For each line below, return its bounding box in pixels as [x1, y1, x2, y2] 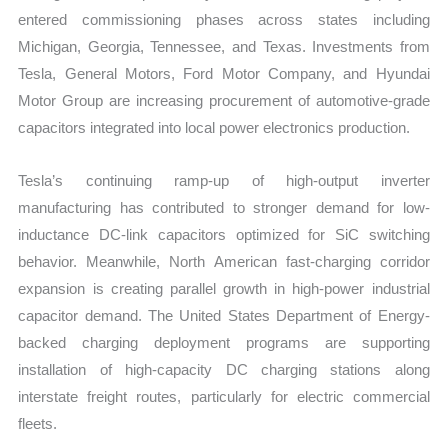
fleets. [18, 414, 58, 432]
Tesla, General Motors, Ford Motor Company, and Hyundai [18, 64, 430, 82]
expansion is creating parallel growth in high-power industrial [18, 279, 430, 297]
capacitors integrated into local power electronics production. [18, 118, 411, 136]
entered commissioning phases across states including [18, 10, 430, 28]
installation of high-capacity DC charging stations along [18, 360, 430, 378]
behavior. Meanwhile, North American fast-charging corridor [18, 252, 430, 270]
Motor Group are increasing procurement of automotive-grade [18, 91, 430, 109]
